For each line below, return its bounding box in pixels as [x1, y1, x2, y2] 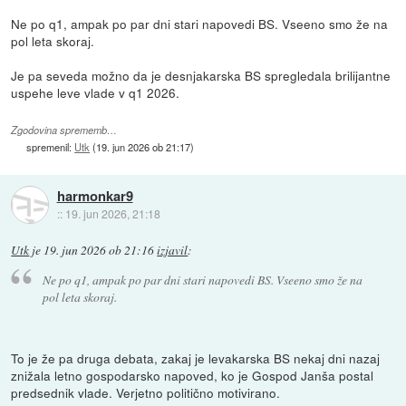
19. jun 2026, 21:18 [64, 206, 160, 222]
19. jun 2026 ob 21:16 [43, 241, 155, 258]
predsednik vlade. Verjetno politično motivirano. [11, 383, 281, 402]
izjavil [157, 241, 188, 258]
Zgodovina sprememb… [11, 122, 118, 137]
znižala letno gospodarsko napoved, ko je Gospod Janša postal [11, 366, 374, 385]
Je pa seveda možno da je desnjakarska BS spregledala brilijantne [11, 65, 391, 84]
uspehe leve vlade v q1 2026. [11, 82, 180, 101]
